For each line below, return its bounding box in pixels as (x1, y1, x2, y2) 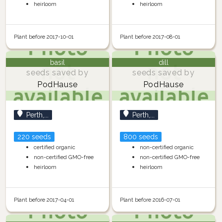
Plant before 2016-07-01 (119, 196, 180, 204)
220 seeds (17, 133, 51, 141)
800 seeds (123, 133, 158, 141)
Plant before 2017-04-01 (13, 196, 74, 204)
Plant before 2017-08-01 (119, 33, 180, 40)
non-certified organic (139, 144, 194, 151)
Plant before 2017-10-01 (13, 33, 74, 40)
